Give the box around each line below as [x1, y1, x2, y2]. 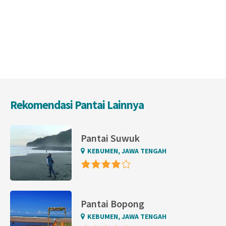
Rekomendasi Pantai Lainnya [10, 97, 144, 112]
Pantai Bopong [81, 197, 145, 210]
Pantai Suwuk [81, 132, 140, 145]
